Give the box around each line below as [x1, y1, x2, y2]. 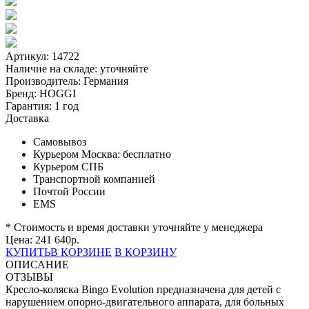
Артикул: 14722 [6, 50, 79, 62]
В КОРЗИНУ [114, 246, 177, 258]
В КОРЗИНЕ [50, 246, 112, 258]
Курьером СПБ [33, 160, 103, 172]
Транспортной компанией [33, 172, 155, 185]
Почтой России [33, 185, 106, 197]
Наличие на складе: [6, 62, 100, 74]
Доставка [6, 112, 49, 124]
